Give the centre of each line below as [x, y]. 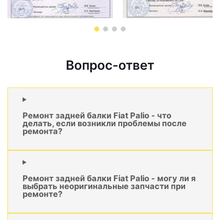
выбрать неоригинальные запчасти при [104, 186]
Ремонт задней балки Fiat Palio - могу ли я [109, 178]
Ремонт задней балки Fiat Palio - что [97, 115]
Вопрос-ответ [110, 65]
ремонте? [42, 194]
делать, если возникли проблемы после [105, 123]
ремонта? [42, 131]
